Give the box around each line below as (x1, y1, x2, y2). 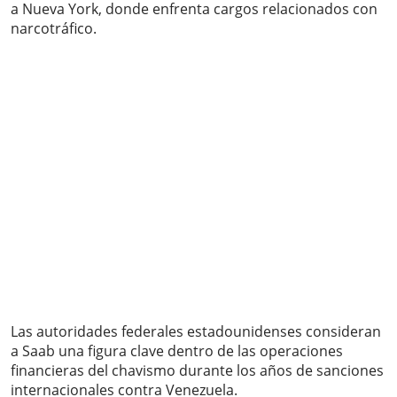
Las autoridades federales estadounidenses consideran (11, 322, 381, 342)
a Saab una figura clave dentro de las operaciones (11, 341, 343, 362)
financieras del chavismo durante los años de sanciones (11, 361, 384, 381)
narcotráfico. (11, 19, 97, 39)
